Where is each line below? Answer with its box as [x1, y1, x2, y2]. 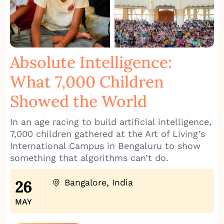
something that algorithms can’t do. [10, 152, 168, 163]
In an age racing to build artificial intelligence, [10, 116, 211, 127]
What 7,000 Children [10, 71, 164, 92]
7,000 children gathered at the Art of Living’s [10, 128, 205, 139]
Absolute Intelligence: [10, 52, 172, 73]
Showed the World [10, 91, 147, 112]
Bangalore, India [64, 177, 133, 188]
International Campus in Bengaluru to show [10, 140, 200, 151]
